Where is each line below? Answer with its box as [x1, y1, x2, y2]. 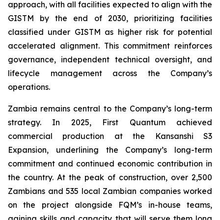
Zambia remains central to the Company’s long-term [8, 104, 212, 113]
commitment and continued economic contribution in [8, 159, 212, 168]
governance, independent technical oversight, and [8, 55, 212, 64]
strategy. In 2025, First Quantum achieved [8, 117, 212, 127]
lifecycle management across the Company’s [8, 68, 212, 78]
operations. [8, 82, 50, 92]
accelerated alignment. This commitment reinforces [8, 41, 212, 51]
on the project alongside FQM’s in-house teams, [8, 200, 212, 210]
